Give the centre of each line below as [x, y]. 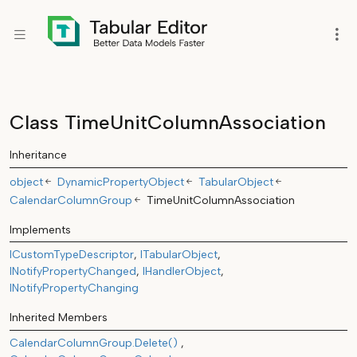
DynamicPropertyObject [121, 182]
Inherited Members [59, 318]
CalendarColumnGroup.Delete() [94, 343]
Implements [40, 229]
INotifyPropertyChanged [73, 272]
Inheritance [38, 155]
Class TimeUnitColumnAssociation [168, 122]
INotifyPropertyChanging [74, 288]
